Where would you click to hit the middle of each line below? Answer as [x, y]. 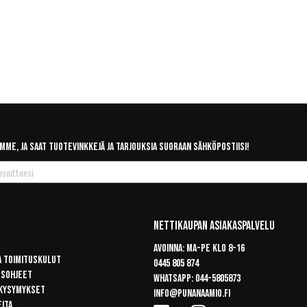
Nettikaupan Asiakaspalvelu [214, 226]
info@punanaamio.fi [192, 294]
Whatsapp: [174, 279]
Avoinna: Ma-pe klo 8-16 [199, 248]
